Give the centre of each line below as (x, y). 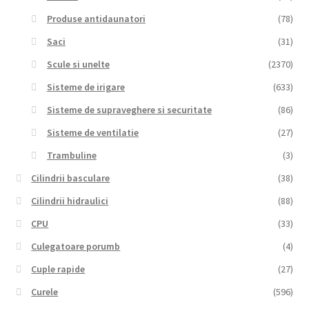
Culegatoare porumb (76, 247)
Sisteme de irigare (86, 87)
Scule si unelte (78, 64)
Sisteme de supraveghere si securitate (129, 110)
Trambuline (71, 156)
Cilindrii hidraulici (70, 201)
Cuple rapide (58, 269)
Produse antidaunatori (96, 19)
